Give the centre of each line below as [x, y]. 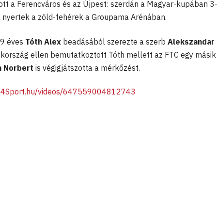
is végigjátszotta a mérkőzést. [89, 68]
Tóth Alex [43, 42]
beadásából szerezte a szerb [114, 42]
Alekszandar [191, 42]
